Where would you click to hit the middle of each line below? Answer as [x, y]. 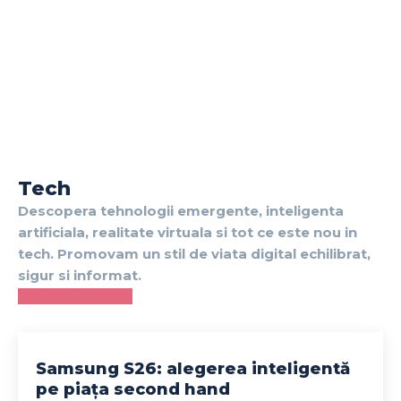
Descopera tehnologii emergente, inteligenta [181, 210]
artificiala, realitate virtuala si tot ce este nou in [188, 232]
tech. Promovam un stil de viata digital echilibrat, [194, 253]
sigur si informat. [80, 275]
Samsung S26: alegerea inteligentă [193, 368]
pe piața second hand [133, 389]
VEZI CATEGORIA [75, 296]
